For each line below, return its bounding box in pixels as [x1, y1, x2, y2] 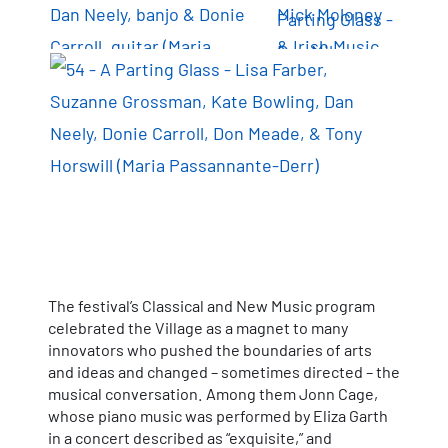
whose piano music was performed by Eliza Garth [48, 405, 388, 425]
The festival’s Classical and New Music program [48, 295, 375, 315]
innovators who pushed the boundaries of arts [48, 339, 372, 359]
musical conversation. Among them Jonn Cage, [48, 383, 378, 403]
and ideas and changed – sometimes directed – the [48, 361, 400, 381]
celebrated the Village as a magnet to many [48, 317, 348, 337]
